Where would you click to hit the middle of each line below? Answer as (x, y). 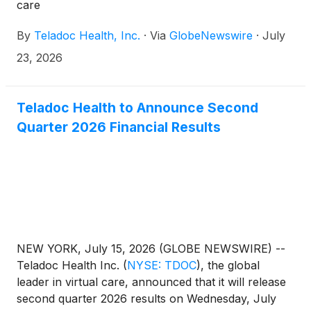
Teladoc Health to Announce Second (137, 108)
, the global (230, 265)
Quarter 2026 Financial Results (119, 127)
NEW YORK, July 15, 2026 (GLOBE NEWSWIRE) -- (151, 249)
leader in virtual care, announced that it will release (151, 282)
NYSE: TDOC (162, 265)
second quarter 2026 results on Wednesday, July (146, 299)
